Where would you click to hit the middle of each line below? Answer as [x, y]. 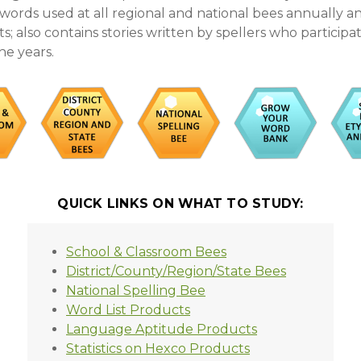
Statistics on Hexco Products [158, 349]
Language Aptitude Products [162, 329]
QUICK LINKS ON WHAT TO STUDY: [180, 203]
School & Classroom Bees [146, 252]
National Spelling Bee [136, 290]
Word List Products [128, 310]
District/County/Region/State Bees [176, 271]
